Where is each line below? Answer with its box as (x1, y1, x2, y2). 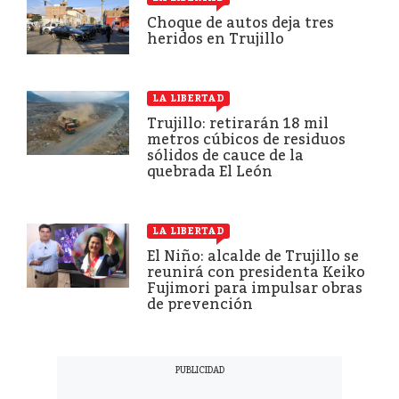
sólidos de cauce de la (147, 146, 304, 164)
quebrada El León (147, 162, 273, 180)
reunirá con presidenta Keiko (147, 263, 365, 281)
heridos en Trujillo (147, 29, 284, 47)
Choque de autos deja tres (147, 13, 334, 31)
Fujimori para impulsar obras (147, 279, 362, 297)
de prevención (147, 295, 253, 313)
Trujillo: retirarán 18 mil (147, 114, 329, 132)
